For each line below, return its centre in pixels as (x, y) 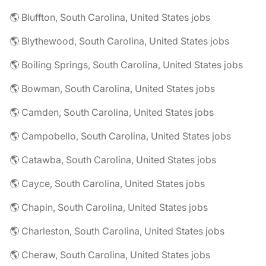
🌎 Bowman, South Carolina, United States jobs (112, 88)
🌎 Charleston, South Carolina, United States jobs (117, 231)
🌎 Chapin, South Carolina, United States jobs (109, 207)
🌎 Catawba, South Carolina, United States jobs (113, 160)
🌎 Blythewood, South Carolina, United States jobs (119, 41)
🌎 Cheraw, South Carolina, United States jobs (110, 255)
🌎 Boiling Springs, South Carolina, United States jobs (126, 65)
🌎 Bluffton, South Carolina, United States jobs (110, 17)
